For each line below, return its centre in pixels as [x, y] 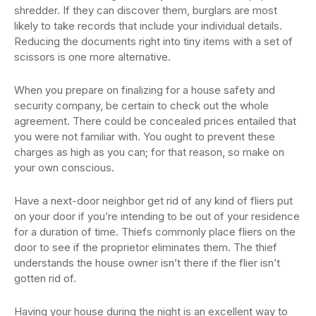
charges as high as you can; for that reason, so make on [149, 152]
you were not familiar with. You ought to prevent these [145, 137]
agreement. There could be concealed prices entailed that [155, 121]
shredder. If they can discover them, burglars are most [146, 11]
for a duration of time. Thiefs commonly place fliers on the [155, 232]
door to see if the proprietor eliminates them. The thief [146, 248]
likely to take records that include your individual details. [148, 26]
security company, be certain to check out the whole [141, 106]
